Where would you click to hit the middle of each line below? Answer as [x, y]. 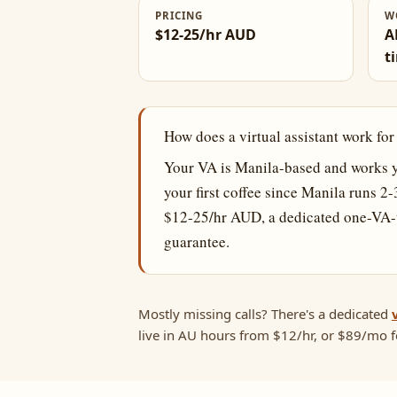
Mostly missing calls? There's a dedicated [265, 314]
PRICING [179, 16]
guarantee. [197, 241]
